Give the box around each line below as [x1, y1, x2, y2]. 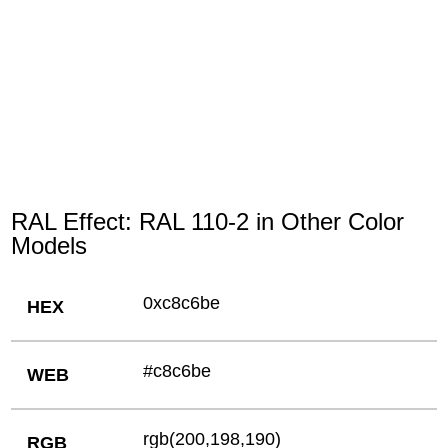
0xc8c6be [143, 293, 221, 314]
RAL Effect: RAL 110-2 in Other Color [11, 208, 405, 236]
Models [11, 232, 88, 260]
